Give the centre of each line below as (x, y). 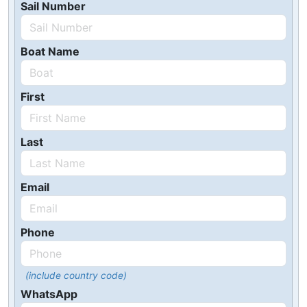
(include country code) (76, 275)
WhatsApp (49, 294)
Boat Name (50, 51)
